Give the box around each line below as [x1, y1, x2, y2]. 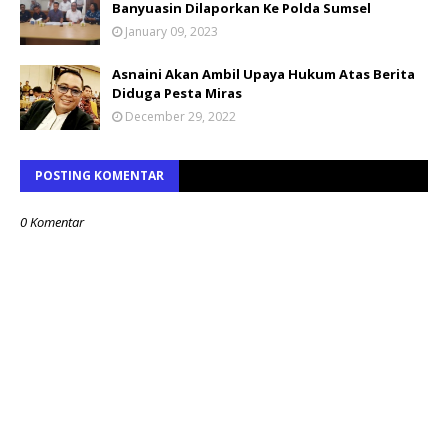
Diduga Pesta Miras [112, 83, 242, 102]
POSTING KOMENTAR [35, 166, 164, 184]
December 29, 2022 [125, 107, 236, 125]
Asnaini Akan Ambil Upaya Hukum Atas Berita [112, 64, 415, 83]
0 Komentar [20, 212, 84, 231]
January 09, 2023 [125, 22, 218, 40]
